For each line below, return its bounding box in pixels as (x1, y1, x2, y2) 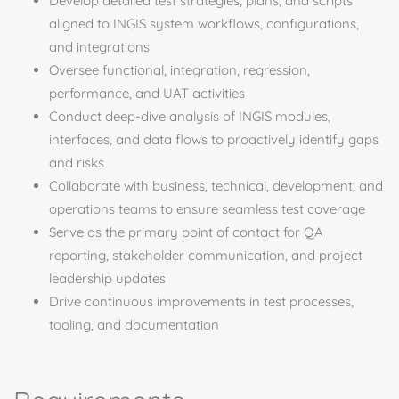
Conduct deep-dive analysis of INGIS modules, (49, 108, 330, 125)
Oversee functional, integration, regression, (49, 61, 310, 78)
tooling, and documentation (49, 316, 219, 333)
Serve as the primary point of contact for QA (49, 224, 323, 240)
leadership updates (49, 270, 166, 287)
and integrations (49, 38, 150, 55)
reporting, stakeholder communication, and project (49, 247, 362, 264)
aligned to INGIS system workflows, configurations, (49, 15, 359, 32)
